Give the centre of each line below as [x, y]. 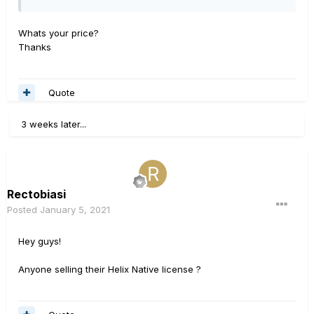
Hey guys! [40, 241]
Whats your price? [59, 33]
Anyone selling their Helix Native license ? [110, 269]
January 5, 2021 [75, 210]
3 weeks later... [54, 124]
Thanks [35, 47]
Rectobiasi [36, 194]
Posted [23, 210]
